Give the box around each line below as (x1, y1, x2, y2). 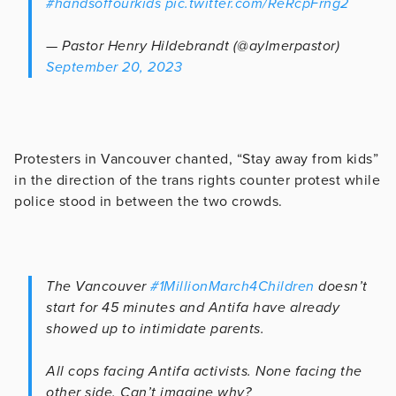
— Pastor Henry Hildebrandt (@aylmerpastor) (46, 36, 339, 55)
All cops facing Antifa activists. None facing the (46, 362, 362, 380)
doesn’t (314, 277, 368, 295)
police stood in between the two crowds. (14, 192, 286, 210)
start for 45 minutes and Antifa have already (46, 298, 339, 316)
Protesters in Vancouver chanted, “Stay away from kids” (14, 149, 378, 168)
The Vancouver (46, 277, 150, 295)
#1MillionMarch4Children (150, 277, 315, 295)
